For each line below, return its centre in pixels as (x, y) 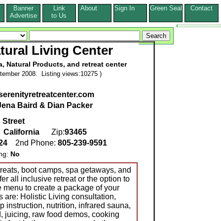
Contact (201, 8)
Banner (23, 8)
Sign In (130, 8)
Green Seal (166, 8)
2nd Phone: (34, 143)
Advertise (23, 16)
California (21, 132)
